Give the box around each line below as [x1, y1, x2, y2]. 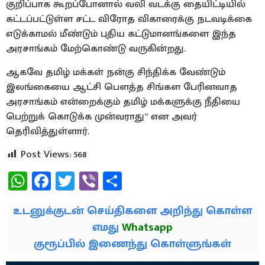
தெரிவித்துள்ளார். [6, 122, 89, 140]
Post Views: [21, 146, 71, 163]
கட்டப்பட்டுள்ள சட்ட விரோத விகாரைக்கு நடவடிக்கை [6, 11, 252, 28]
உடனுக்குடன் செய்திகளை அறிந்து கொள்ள [13, 201, 252, 220]
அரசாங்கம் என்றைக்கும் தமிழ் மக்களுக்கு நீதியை [6, 93, 240, 110]
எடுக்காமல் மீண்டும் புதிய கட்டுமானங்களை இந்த [6, 25, 236, 43]
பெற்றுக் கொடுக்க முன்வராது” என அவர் [6, 108, 197, 125]
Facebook [51, 164, 126, 196]
